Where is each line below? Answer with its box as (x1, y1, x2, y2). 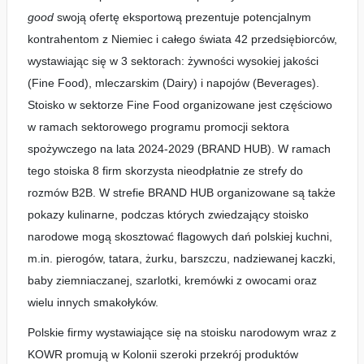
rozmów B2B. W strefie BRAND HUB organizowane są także (27, 186, 336, 199)
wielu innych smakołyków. (27, 296, 158, 309)
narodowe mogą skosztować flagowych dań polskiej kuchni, (27, 230, 332, 243)
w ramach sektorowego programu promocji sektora (27, 120, 289, 133)
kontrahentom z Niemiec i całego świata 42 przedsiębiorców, (27, 32, 337, 45)
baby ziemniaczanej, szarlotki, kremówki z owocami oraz (27, 274, 317, 287)
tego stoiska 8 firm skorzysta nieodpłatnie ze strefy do (27, 164, 303, 177)
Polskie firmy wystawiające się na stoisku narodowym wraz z (27, 326, 336, 339)
